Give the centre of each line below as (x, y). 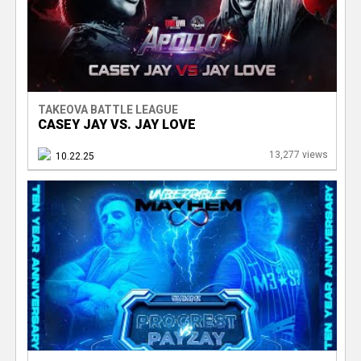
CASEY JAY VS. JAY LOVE (116, 125)
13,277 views (298, 155)
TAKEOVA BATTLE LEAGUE (108, 110)
